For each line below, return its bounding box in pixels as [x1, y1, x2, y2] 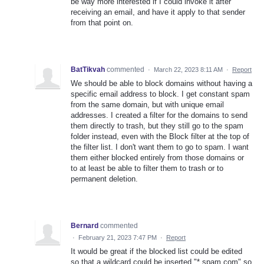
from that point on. [71, 18, 133, 27]
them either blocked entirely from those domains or [71, 153, 244, 162]
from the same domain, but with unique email [71, 100, 224, 109]
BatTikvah [71, 65, 105, 74]
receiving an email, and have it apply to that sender [71, 7, 245, 16]
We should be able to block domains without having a [71, 78, 252, 88]
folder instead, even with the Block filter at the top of [71, 131, 249, 141]
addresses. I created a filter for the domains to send [71, 110, 247, 120]
